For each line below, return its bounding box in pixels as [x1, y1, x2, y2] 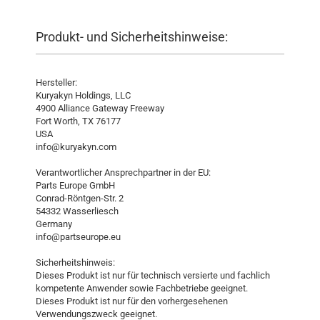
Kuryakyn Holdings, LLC [36, 90, 131, 101]
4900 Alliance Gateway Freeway [36, 103, 164, 114]
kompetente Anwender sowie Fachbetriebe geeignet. [36, 283, 248, 294]
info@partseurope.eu [36, 231, 121, 242]
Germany [36, 219, 72, 229]
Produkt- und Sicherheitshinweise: [36, 29, 228, 44]
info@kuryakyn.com [36, 141, 116, 152]
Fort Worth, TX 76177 [36, 116, 121, 126]
